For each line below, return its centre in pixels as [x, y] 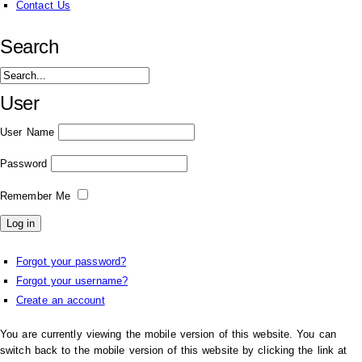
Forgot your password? [72, 261]
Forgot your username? [72, 280]
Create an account [61, 300]
